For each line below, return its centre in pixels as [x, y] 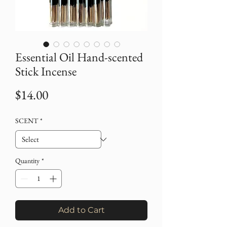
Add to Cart [81, 210]
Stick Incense [46, 71]
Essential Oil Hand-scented [79, 57]
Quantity [27, 161]
